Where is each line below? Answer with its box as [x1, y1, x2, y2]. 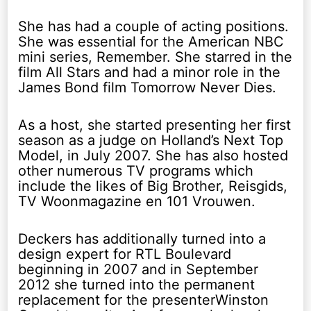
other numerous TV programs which [18, 162, 254, 179]
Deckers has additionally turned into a [18, 230, 267, 247]
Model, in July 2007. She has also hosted [18, 146, 289, 164]
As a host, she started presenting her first [18, 116, 292, 133]
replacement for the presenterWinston [18, 291, 269, 308]
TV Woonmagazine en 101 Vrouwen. [18, 192, 256, 210]
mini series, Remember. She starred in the [18, 48, 293, 65]
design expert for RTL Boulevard [18, 245, 232, 262]
